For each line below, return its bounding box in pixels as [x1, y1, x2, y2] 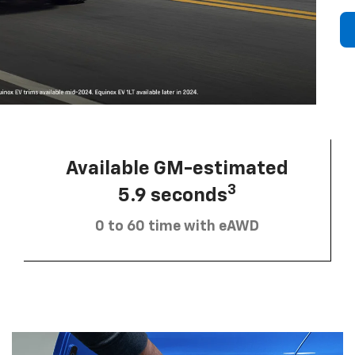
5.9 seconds [118, 185, 227, 205]
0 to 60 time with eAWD [95, 219, 259, 234]
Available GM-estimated [66, 158, 288, 178]
